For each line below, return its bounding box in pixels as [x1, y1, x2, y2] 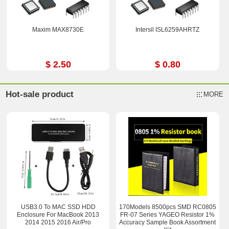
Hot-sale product [6, 89, 74, 100]
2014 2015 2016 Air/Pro [25, 219, 91, 226]
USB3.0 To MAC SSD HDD [20, 203, 96, 211]
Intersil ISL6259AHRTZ [135, 26, 200, 33]
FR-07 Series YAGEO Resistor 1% [120, 211, 215, 219]
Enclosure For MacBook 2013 [17, 211, 100, 219]
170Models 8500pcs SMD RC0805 [119, 203, 216, 211]
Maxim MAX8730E [32, 26, 84, 33]
